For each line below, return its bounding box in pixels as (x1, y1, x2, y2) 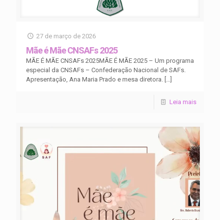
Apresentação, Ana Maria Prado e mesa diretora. (26, 76, 163, 83)
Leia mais (169, 98, 196, 106)
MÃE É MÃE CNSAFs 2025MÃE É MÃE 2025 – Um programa (26, 57, 194, 64)
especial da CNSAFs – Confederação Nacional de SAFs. (26, 66, 186, 74)
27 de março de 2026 (36, 32, 96, 40)
